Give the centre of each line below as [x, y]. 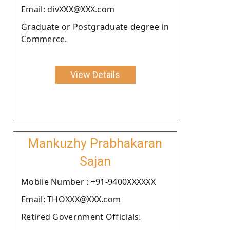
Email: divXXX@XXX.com [68, 9]
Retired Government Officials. [81, 216]
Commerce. [44, 39]
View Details [95, 74]
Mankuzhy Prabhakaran [95, 143]
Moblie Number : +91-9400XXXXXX [88, 181]
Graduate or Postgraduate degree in [95, 26]
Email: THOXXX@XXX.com [71, 199]
